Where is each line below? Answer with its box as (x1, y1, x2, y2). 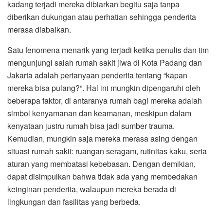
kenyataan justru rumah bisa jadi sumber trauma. (7, 120, 175, 131)
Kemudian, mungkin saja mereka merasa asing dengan (7, 132, 198, 144)
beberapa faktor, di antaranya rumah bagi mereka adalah (7, 94, 202, 106)
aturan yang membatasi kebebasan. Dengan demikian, (7, 158, 196, 169)
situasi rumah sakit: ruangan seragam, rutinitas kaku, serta (7, 145, 207, 157)
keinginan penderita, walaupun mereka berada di (7, 183, 176, 195)
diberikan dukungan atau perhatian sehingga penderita (7, 11, 196, 22)
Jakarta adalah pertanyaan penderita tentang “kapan (7, 69, 187, 81)
